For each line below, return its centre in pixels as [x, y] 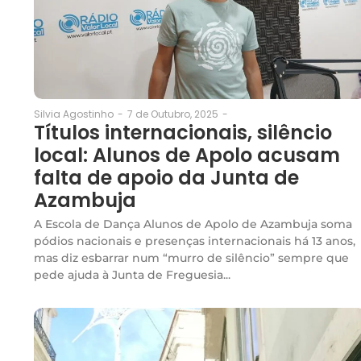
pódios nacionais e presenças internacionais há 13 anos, [195, 241]
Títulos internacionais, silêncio [183, 132]
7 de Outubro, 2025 [173, 114]
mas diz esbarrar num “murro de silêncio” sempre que [191, 257]
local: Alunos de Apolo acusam [187, 155]
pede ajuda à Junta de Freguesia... [132, 274]
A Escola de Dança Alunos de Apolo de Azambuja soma [193, 224]
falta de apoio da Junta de [166, 177]
